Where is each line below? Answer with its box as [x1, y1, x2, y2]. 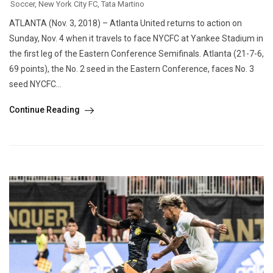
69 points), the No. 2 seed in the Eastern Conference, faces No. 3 [9, 64, 254, 74]
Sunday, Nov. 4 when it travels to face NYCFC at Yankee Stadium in [9, 34, 263, 44]
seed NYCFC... [9, 79, 62, 90]
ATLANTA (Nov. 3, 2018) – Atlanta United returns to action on [9, 18, 242, 29]
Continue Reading [9, 105, 82, 115]
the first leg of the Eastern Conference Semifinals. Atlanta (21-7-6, [9, 49, 264, 59]
